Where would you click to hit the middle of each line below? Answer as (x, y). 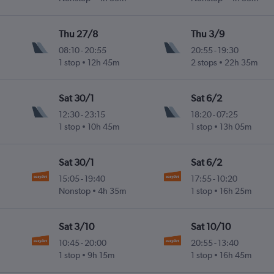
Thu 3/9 (207, 34)
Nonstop (75, 191)
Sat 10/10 (210, 227)
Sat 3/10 (77, 227)
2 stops (204, 63)
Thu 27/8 (79, 34)
